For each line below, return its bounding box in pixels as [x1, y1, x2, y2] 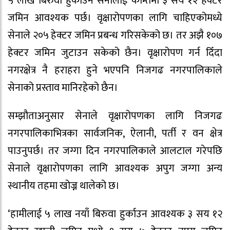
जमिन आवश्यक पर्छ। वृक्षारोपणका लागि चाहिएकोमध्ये [8, 9, 222, 27]
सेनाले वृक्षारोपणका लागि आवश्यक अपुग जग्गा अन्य [8, 160, 222, 178]
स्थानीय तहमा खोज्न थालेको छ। [8, 177, 122, 195]
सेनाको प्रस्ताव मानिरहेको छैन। [8, 79, 120, 97]
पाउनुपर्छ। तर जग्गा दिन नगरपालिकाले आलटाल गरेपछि [8, 142, 222, 160]
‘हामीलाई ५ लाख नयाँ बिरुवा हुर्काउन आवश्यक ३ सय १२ [8, 205, 222, 223]
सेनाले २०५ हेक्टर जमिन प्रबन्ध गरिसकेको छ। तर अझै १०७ [8, 27, 222, 45]
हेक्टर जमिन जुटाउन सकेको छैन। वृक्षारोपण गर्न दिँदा [8, 44, 222, 62]
